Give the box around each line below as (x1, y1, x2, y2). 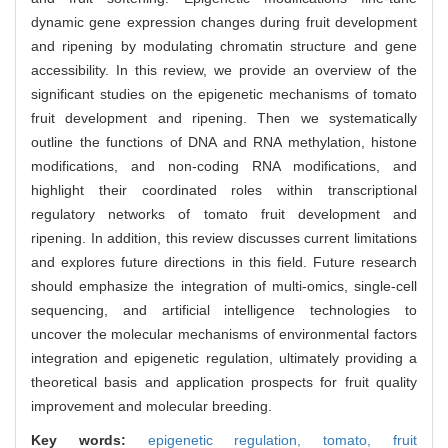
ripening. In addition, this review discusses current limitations (31, 229, 417, 246)
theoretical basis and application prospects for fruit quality (31, 373, 417, 390)
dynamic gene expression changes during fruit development (31, 13, 417, 30)
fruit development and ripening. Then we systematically (31, 109, 417, 126)
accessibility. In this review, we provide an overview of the (31, 61, 417, 78)
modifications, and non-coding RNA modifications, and (31, 157, 417, 174)
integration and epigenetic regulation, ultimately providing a (31, 349, 417, 366)
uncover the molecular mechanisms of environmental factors (31, 325, 417, 342)
